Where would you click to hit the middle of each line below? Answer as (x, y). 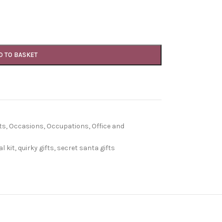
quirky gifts (36, 148)
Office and (108, 126)
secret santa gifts (86, 148)
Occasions (26, 126)
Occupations (67, 126)
